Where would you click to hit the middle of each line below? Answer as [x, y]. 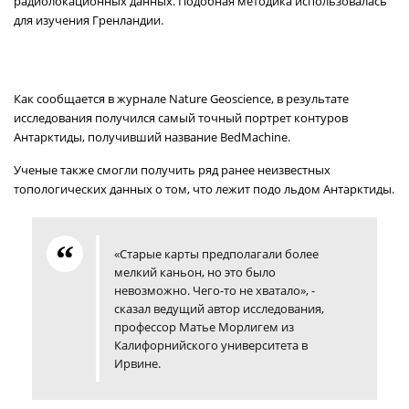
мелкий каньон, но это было [195, 272]
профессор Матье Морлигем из [204, 326]
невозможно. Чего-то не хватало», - [215, 290]
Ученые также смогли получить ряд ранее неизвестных [172, 169]
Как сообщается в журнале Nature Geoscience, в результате [181, 98]
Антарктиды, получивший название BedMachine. [152, 136]
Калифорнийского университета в [211, 345]
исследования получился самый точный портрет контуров [181, 117]
